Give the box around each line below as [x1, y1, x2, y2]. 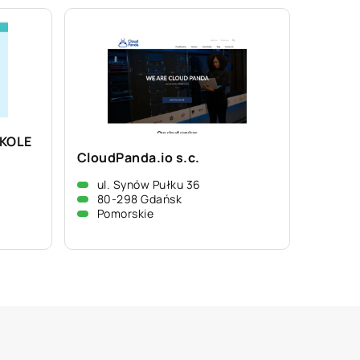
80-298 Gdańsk [96, 191, 182, 207]
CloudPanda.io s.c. [76, 149, 200, 166]
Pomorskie [96, 206, 154, 221]
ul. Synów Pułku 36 [96, 177, 201, 192]
